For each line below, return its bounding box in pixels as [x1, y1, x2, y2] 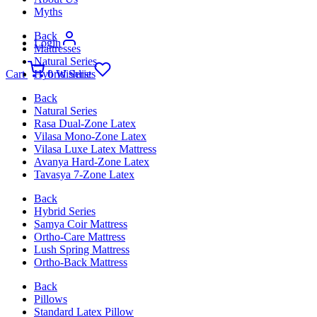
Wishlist [56, 68, 91, 81]
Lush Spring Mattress [34, 243, 129, 256]
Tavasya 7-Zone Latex [34, 168, 134, 181]
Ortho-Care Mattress [34, 231, 125, 243]
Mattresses [34, 42, 81, 55]
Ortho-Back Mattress [34, 256, 127, 269]
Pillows [34, 293, 67, 306]
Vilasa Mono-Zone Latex [34, 130, 146, 143]
